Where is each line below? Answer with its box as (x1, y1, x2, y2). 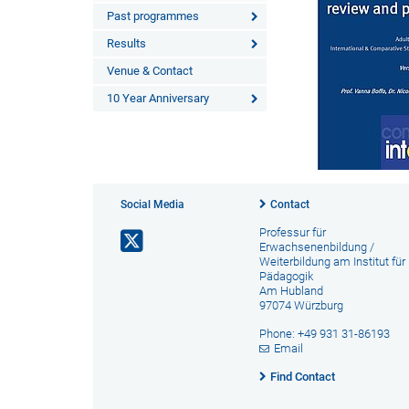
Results (107, 37, 146, 50)
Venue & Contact (107, 64, 193, 78)
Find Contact (269, 370, 335, 383)
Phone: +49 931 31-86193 (258, 327, 390, 341)
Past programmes (107, 9, 199, 23)
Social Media (121, 198, 184, 211)
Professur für (258, 225, 326, 239)
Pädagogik (258, 269, 313, 283)
